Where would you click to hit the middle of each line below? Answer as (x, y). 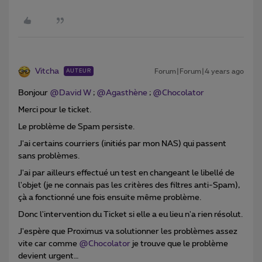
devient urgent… (49, 256)
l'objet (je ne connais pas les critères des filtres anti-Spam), (129, 186)
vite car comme (49, 244)
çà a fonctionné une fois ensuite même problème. (110, 198)
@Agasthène (122, 93)
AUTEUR (79, 71)
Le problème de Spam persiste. (76, 127)
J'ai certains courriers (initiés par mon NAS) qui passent (122, 144)
